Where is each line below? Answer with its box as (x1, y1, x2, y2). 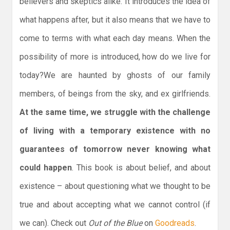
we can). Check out (20, 218, 88, 228)
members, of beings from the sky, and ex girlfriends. (20, 88, 210, 99)
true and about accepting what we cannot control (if (20, 199, 210, 209)
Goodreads (155, 218, 195, 228)
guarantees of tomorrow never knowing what (20, 144, 210, 154)
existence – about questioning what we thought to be (20, 181, 210, 191)
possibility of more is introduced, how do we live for (20, 51, 210, 62)
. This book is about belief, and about (72, 162, 210, 172)
